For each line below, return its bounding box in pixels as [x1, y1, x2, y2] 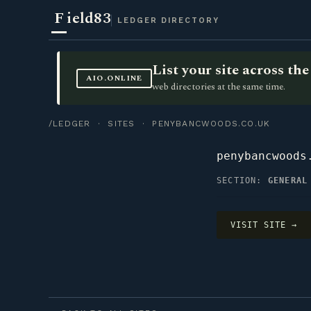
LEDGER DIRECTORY [117, 16, 219, 25]
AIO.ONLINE [85, 72, 143, 84]
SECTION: [217, 176, 268, 185]
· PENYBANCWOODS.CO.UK [135, 119, 271, 128]
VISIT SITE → [230, 220, 297, 230]
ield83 [67, 7, 111, 30]
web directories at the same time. [152, 80, 286, 94]
